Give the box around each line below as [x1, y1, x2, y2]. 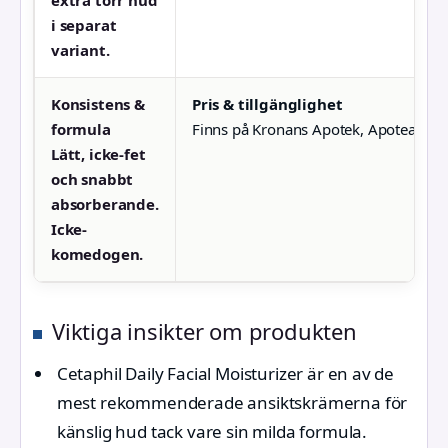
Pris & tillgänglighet [192, 94, 343, 115]
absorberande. [51, 194, 159, 215]
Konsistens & [51, 94, 145, 115]
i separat [51, 15, 117, 36]
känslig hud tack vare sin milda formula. [56, 419, 367, 443]
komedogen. [51, 244, 144, 265]
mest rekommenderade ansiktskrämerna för [56, 390, 408, 414]
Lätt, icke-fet [51, 144, 146, 165]
